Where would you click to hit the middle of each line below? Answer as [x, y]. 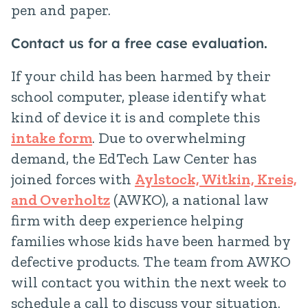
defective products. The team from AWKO [151, 262]
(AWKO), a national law [189, 200]
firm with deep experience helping [128, 220]
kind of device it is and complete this [135, 117]
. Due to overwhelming [169, 138]
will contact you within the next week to [148, 282]
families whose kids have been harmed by [151, 241]
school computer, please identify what [139, 97]
